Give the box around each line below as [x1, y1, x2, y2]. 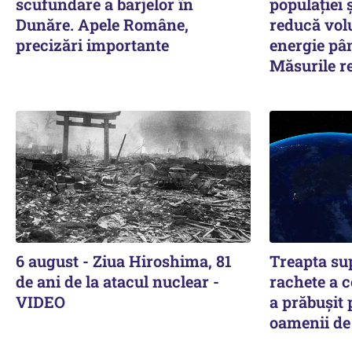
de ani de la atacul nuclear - [16, 270, 219, 291]
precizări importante [16, 34, 169, 55]
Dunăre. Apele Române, [16, 13, 189, 35]
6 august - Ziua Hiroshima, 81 [16, 250, 232, 271]
